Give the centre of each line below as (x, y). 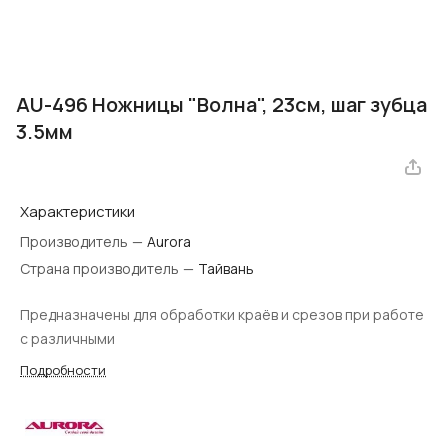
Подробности (63, 370)
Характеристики (77, 212)
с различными (67, 339)
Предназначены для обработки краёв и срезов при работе (222, 315)
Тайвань (226, 269)
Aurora (169, 242)
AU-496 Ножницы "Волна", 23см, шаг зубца (221, 105)
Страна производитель (101, 269)
